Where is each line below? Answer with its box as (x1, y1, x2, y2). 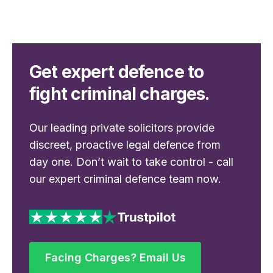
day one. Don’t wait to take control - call (29, 155, 234, 168)
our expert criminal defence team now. (29, 172, 222, 185)
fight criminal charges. (29, 82, 210, 104)
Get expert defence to (29, 60, 204, 82)
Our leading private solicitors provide (29, 121, 215, 134)
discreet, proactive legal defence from (29, 138, 221, 151)
